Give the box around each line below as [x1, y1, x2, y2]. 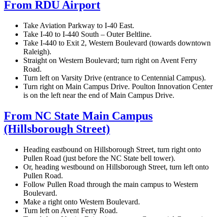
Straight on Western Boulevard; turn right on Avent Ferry [23, 56, 197, 64]
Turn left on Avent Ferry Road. [23, 206, 120, 215]
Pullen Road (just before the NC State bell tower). [23, 154, 177, 162]
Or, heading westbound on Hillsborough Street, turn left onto [23, 162, 209, 171]
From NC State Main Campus [4, 109, 153, 122]
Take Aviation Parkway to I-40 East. [23, 21, 136, 30]
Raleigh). [23, 47, 53, 56]
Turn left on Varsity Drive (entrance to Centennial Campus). [23, 73, 208, 82]
